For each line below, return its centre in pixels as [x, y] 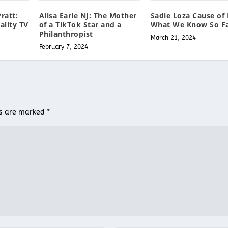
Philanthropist [66, 34]
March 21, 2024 [173, 37]
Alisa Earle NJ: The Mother [88, 15]
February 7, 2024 [63, 47]
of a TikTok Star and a [80, 24]
